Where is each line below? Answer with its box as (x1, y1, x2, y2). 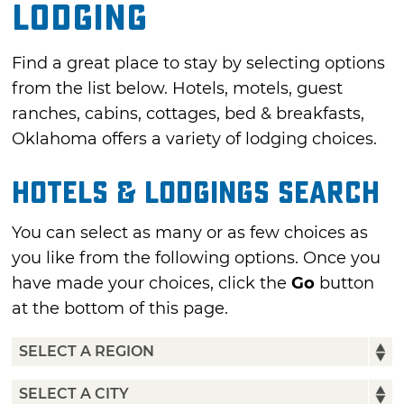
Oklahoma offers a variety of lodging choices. (12, 129, 378, 150)
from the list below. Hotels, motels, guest (12, 78, 344, 99)
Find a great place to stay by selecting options (12, 53, 386, 74)
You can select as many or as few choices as (12, 222, 369, 243)
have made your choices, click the (12, 272, 292, 293)
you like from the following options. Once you (12, 247, 381, 268)
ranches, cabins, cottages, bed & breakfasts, (12, 104, 365, 124)
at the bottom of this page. (12, 298, 229, 318)
